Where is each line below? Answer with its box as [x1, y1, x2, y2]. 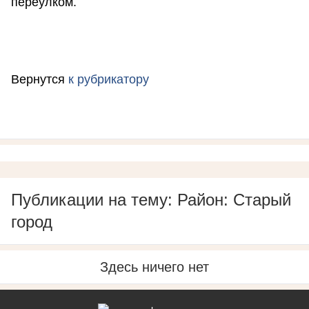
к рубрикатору [68, 72, 149, 87]
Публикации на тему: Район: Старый [11, 190, 291, 210]
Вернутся [11, 72, 68, 87]
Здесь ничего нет [100, 259, 209, 275]
